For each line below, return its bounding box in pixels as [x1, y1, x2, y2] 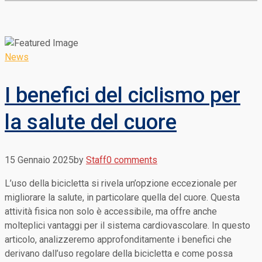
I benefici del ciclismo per [5, 83, 240, 108]
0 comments [106, 154, 157, 166]
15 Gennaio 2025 [5, 154, 74, 166]
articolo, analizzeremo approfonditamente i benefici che [5, 233, 232, 245]
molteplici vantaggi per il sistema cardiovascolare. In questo [5, 219, 250, 231]
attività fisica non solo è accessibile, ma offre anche [5, 205, 217, 217]
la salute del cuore [5, 110, 177, 135]
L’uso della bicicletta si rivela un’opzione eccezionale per [5, 177, 237, 189]
